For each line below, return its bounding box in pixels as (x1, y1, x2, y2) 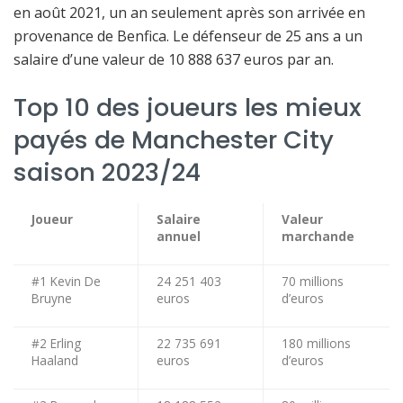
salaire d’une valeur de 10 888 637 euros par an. (13, 49, 334, 70)
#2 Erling (31, 334, 81, 352)
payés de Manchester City (13, 121, 334, 157)
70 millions (282, 272, 344, 290)
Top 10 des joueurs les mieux (13, 89, 362, 125)
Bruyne (31, 289, 72, 307)
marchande (282, 227, 354, 245)
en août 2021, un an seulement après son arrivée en (13, 3, 365, 23)
